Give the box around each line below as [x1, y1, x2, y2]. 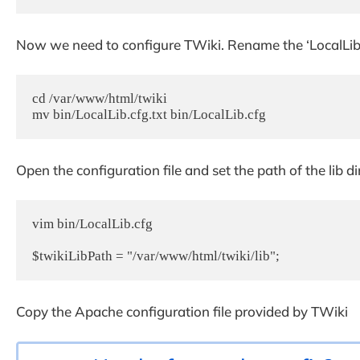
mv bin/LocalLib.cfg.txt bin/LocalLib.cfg [32, 107, 266, 123]
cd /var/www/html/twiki [32, 91, 167, 107]
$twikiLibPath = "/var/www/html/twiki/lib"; [32, 248, 280, 264]
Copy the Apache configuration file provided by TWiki [16, 302, 348, 320]
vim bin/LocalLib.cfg [32, 216, 153, 232]
